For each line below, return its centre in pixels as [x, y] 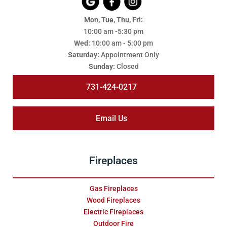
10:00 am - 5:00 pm [122, 43]
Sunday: [102, 67]
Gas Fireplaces [113, 189]
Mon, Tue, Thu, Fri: [113, 20]
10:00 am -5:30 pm [113, 32]
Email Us [111, 119]
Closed [127, 67]
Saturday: [84, 55]
